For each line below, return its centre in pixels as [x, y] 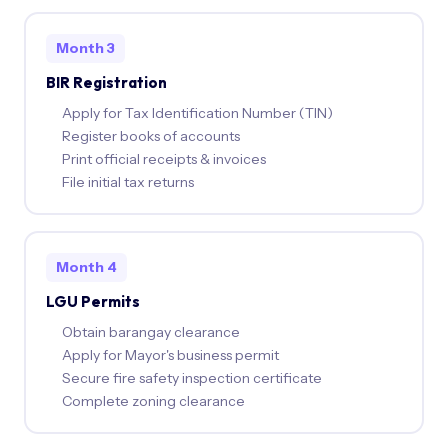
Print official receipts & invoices [163, 158]
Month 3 [85, 47]
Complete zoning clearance [153, 400]
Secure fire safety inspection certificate [191, 377]
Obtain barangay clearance [150, 331]
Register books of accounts [150, 135]
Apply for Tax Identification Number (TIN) [197, 112]
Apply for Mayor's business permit [170, 354]
